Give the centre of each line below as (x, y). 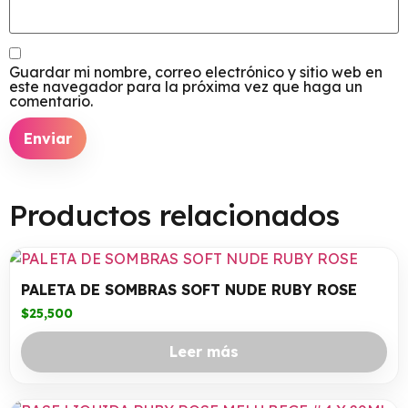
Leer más (204, 352)
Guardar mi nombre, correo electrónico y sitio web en (196, 71)
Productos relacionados (174, 215)
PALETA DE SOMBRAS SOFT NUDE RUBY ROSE (189, 290)
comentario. (51, 101)
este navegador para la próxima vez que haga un (186, 86)
